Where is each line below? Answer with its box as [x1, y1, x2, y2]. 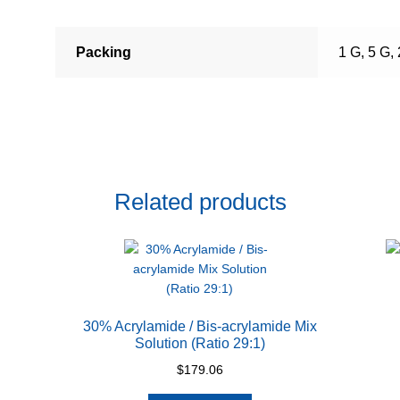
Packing [75, 45, 131, 61]
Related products [113, 188, 287, 214]
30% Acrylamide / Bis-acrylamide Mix [82, 319, 317, 335]
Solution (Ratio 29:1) [134, 336, 265, 352]
